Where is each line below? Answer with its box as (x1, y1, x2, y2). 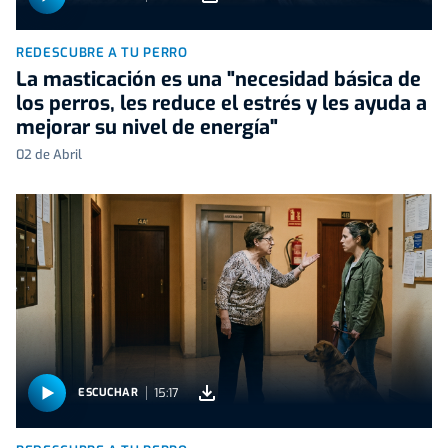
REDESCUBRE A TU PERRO (16, 43, 188, 61)
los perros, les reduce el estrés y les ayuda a (16, 89, 427, 117)
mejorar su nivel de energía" (16, 113, 278, 141)
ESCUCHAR (78, 385, 139, 401)
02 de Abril (16, 145, 82, 163)
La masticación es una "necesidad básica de (16, 65, 421, 93)
